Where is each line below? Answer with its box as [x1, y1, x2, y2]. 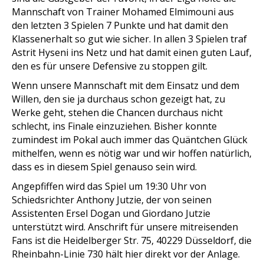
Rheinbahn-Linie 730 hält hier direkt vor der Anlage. [12, 247, 240, 260]
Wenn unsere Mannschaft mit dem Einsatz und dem [12, 79, 239, 92]
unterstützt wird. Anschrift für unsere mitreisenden [12, 220, 238, 233]
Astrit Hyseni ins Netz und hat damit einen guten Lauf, [12, 46, 252, 59]
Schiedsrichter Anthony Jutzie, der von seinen [12, 193, 212, 206]
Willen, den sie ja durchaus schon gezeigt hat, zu [12, 93, 225, 105]
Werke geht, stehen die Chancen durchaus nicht [12, 106, 223, 119]
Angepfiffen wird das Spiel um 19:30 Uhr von [12, 180, 206, 193]
